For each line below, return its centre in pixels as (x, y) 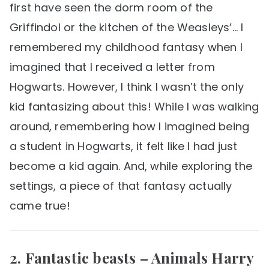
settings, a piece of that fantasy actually (121, 186)
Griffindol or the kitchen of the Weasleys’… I (127, 27)
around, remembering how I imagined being (130, 126)
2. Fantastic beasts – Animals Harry (132, 257)
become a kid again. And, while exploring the (131, 166)
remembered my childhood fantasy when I (126, 47)
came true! (40, 205)
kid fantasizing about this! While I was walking (134, 106)
